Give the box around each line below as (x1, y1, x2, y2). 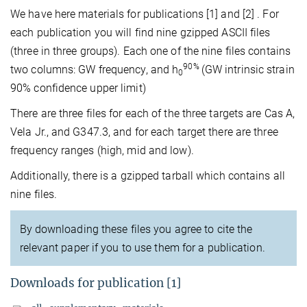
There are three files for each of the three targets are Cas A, (10, 107, 295, 121)
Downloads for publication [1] (10, 275, 181, 291)
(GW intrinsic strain (201, 63, 295, 77)
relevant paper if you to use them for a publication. (19, 241, 265, 254)
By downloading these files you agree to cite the (19, 222, 253, 236)
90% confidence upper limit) (10, 82, 146, 95)
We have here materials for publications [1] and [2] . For (10, 8, 279, 21)
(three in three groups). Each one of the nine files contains (10, 45, 291, 58)
